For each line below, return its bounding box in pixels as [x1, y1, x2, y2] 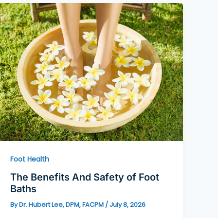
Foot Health [10, 154, 50, 164]
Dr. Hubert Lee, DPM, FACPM [19, 200, 106, 210]
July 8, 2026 [109, 200, 146, 210]
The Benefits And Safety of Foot [10, 171, 160, 183]
